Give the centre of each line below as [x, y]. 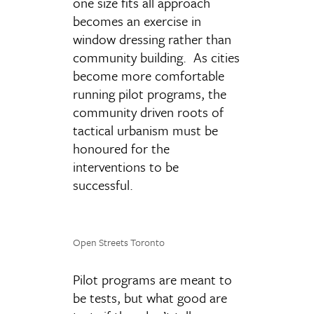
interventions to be [126, 166]
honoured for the [121, 148]
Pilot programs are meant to [152, 279]
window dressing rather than [152, 39]
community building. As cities [156, 57]
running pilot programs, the [150, 94]
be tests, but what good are [150, 298]
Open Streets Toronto [119, 242]
